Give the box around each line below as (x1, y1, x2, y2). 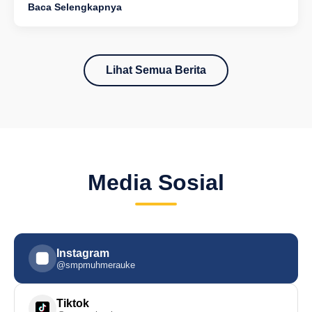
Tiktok (56, 297, 89, 309)
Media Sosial (88, 170, 224, 195)
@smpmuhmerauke (56, 260, 135, 270)
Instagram (56, 247, 109, 259)
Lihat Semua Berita (106, 64, 206, 76)
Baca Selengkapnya (28, 1, 122, 13)
